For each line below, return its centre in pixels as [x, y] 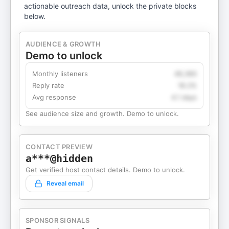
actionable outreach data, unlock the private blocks [110, 6]
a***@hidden [59, 158]
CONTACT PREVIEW [59, 147]
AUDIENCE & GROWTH [63, 44]
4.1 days [184, 97]
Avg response [54, 97]
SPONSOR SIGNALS [58, 220]
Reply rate [48, 85]
